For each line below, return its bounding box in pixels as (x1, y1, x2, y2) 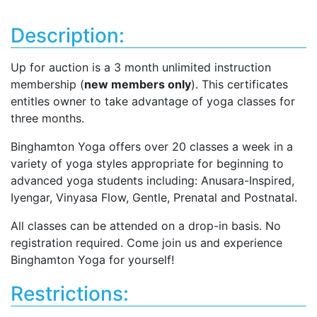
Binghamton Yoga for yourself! (11, 253, 174, 267)
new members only (84, 77, 191, 91)
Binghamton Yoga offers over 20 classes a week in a (11, 139, 293, 154)
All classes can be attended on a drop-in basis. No (11, 219, 281, 233)
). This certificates (191, 77, 288, 91)
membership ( (11, 77, 84, 91)
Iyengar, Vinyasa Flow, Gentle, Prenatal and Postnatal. (11, 190, 297, 204)
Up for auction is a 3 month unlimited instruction (11, 60, 271, 74)
